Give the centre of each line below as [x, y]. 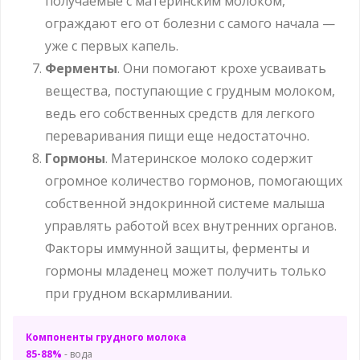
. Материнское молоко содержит [209, 158]
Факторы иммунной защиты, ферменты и [177, 248]
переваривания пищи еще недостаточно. [177, 135]
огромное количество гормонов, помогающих [194, 180]
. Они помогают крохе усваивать [222, 68]
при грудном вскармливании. [139, 293]
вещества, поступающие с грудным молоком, [190, 90]
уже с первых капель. [112, 45]
